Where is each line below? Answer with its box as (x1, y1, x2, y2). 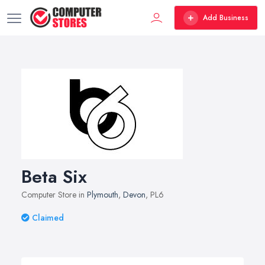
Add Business (203, 12, 248, 23)
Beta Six (21, 164, 87, 189)
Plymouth (87, 189, 118, 201)
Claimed (32, 212, 64, 224)
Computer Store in (21, 189, 87, 201)
